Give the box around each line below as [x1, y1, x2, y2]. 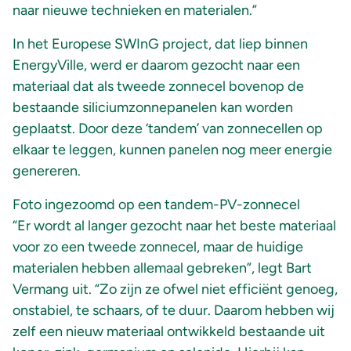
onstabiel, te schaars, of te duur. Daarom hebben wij [13, 301, 335, 319]
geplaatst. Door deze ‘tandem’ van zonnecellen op [13, 119, 323, 137]
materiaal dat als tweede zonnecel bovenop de [13, 77, 304, 95]
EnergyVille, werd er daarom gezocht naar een [13, 56, 300, 74]
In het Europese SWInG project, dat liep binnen [13, 34, 308, 52]
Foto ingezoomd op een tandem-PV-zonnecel [13, 195, 300, 213]
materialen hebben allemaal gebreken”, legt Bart [13, 259, 312, 277]
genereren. [13, 161, 81, 179]
